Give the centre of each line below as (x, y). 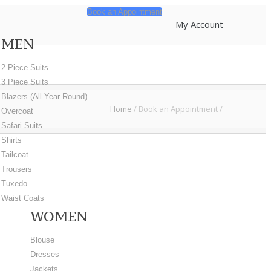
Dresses (44, 254)
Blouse (42, 240)
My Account (199, 24)
